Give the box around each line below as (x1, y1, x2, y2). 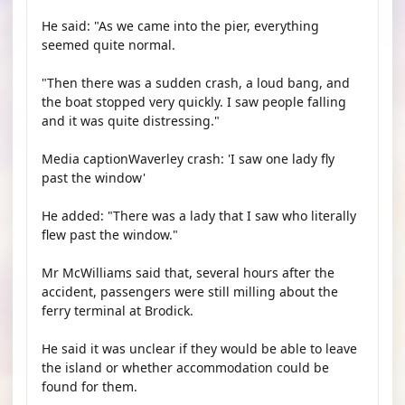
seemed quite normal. (42, 36, 175, 53)
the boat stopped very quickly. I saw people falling (42, 93, 346, 110)
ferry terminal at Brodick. (42, 302, 193, 319)
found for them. (42, 378, 137, 395)
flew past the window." (42, 226, 178, 243)
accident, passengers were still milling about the (42, 283, 338, 300)
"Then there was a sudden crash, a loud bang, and (42, 74, 350, 91)
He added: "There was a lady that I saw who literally (42, 207, 356, 224)
